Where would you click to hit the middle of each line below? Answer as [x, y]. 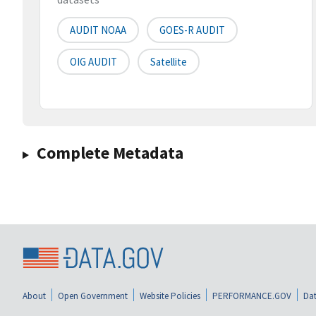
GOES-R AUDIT [192, 30]
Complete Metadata [110, 153]
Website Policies [170, 296]
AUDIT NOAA [98, 30]
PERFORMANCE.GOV [252, 296]
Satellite [169, 62]
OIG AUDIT [93, 62]
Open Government [93, 296]
